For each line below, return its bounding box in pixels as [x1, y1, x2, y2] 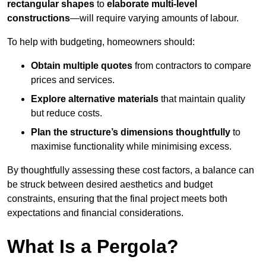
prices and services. [31, 75, 115, 85]
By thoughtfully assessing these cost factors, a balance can [7, 165, 254, 176]
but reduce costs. [31, 108, 102, 119]
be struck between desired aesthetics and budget [7, 179, 213, 190]
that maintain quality [159, 94, 245, 104]
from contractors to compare [132, 61, 251, 71]
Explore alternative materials [31, 94, 159, 104]
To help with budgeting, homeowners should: [7, 37, 195, 47]
